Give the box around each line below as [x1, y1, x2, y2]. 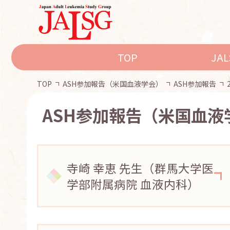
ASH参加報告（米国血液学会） [63, 79, 163, 89]
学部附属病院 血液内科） [67, 175, 199, 192]
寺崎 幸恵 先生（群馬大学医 [67, 159, 214, 176]
